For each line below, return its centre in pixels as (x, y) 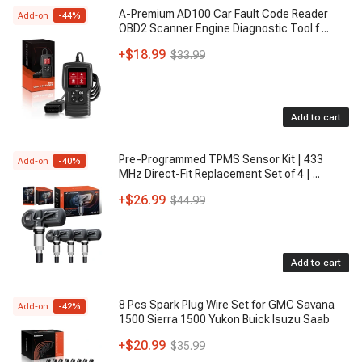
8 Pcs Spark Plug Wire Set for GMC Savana (227, 305)
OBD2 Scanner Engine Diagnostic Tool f (219, 28)
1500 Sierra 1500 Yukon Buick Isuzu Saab (224, 319)
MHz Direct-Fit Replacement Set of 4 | (216, 174)
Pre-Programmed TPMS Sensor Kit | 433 (221, 159)
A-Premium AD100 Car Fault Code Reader (223, 14)
